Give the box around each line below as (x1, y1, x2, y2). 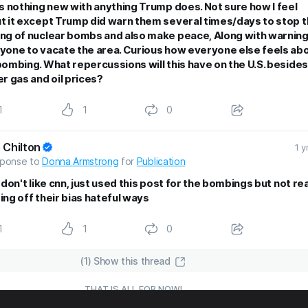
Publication (136, 155, 186, 168)
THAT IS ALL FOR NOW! (85, 283, 182, 295)
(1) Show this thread (80, 255, 170, 267)
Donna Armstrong (42, 155, 119, 168)
